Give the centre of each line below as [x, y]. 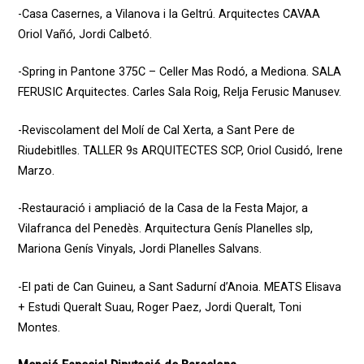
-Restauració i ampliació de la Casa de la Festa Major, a [162, 209]
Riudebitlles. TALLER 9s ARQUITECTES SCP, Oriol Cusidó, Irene [180, 150]
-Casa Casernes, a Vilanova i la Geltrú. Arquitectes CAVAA [169, 14]
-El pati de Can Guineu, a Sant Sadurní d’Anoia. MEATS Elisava [179, 287]
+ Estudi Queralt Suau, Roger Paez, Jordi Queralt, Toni [159, 307]
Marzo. [37, 171]
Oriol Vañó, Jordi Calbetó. [86, 34]
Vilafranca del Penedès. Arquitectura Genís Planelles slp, [165, 229]
